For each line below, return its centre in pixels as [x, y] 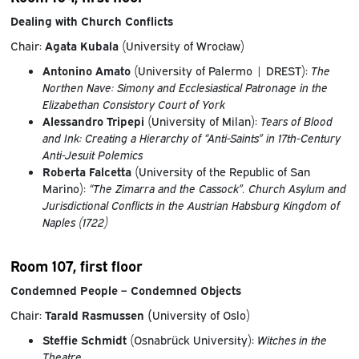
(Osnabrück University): [192, 340]
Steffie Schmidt [84, 340]
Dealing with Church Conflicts [91, 20]
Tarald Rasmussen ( [98, 315]
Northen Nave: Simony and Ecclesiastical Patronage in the [185, 87]
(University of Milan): [202, 120]
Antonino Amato [88, 70]
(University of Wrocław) [181, 45]
